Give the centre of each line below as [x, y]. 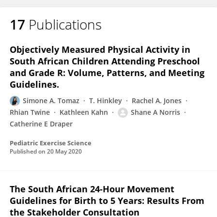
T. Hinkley [106, 101]
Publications [65, 24]
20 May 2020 [64, 151]
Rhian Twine [30, 112]
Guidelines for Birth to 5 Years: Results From [107, 201]
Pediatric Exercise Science [51, 143]
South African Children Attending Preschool [105, 61]
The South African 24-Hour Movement [92, 189]
